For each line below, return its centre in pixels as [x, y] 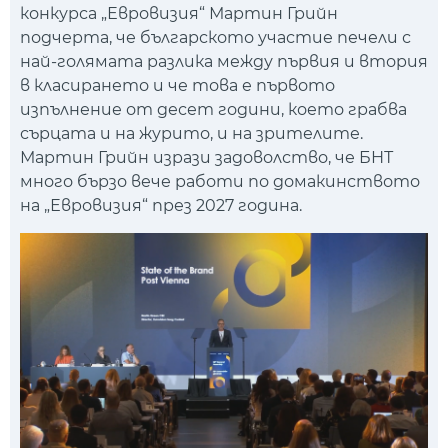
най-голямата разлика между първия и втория [224, 62]
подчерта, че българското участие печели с [215, 38]
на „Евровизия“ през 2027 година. [161, 206]
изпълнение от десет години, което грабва [213, 110]
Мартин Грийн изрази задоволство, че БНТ [206, 158]
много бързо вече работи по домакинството [220, 182]
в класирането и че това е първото [177, 86]
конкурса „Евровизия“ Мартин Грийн [179, 14]
